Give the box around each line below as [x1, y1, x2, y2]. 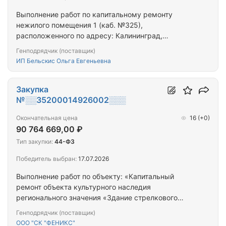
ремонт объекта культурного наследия [16, 183, 151, 192]
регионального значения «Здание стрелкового [16, 193, 178, 202]
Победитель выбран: [16, 155, 77, 163]
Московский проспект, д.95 [16, 42, 112, 51]
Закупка [16, 84, 48, 95]
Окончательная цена [16, 114, 78, 122]
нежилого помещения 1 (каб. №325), [16, 21, 143, 30]
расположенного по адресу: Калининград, [16, 31, 162, 40]
